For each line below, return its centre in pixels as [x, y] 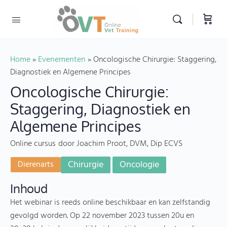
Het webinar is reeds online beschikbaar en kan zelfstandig [110, 203]
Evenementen [62, 60]
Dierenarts [36, 165]
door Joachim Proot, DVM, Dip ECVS [120, 144]
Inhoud [29, 188]
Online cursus [33, 144]
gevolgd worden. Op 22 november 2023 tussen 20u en [102, 216]
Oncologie [139, 165]
